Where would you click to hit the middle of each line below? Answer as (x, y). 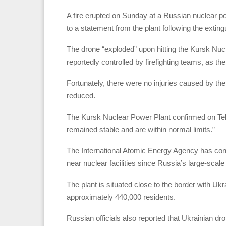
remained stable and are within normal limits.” (141, 129)
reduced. (81, 95)
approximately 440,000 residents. (121, 197)
